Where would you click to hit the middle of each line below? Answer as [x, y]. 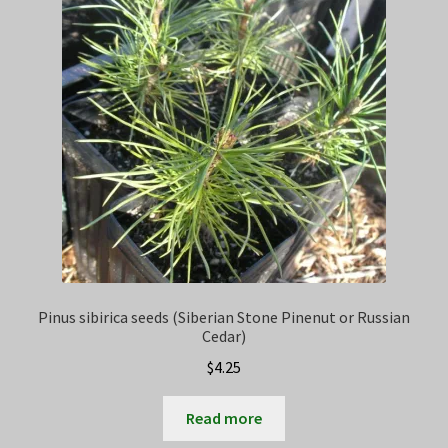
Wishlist [50, 125]
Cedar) [224, 336]
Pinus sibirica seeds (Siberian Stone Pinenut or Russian [224, 317]
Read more [224, 417]
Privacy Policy [69, 19]
